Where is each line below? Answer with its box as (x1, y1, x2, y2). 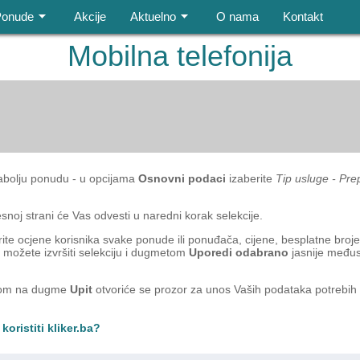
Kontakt (283, 10, 323, 23)
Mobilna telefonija (67, 39, 292, 72)
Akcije (74, 10, 106, 23)
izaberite (226, 172, 272, 185)
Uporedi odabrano (189, 246, 288, 259)
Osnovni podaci (138, 172, 226, 185)
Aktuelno (130, 10, 176, 23)
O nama (216, 10, 259, 23)
